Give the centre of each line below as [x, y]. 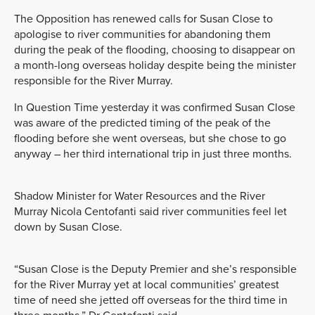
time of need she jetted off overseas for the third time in [151, 300]
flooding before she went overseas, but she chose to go [150, 138]
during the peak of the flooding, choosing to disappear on [155, 50]
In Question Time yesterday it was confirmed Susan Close [155, 107]
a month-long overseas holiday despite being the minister [155, 65]
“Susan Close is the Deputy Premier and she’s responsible [155, 269]
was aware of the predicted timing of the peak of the [142, 123]
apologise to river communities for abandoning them [142, 34]
